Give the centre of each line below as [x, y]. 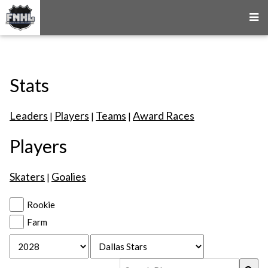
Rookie [41, 205]
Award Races [164, 115]
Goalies [69, 176]
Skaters [27, 176]
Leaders [29, 115]
